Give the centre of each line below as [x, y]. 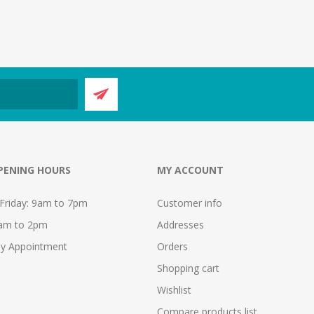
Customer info [190, 203]
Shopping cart [188, 268]
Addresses [180, 224]
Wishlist [174, 289]
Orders [172, 246]
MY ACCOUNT [190, 170]
